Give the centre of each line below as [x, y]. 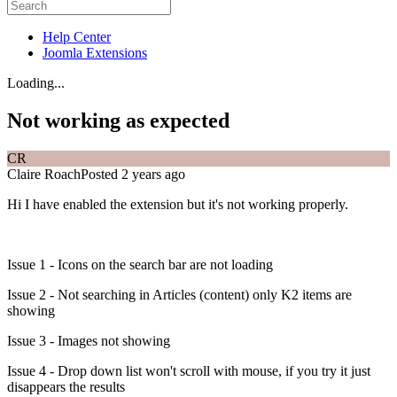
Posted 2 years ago [133, 174]
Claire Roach [44, 174]
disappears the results [66, 386]
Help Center [77, 36]
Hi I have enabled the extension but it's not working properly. [179, 204]
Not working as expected [118, 120]
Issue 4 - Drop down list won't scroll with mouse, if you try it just [189, 370]
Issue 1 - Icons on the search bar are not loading [140, 264]
